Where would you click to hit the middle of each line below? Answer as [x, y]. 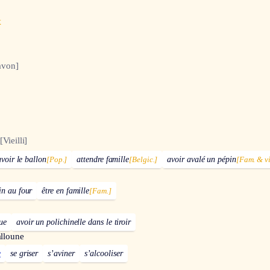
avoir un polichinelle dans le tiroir [74, 222]
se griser [24, 254]
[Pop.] [57, 160]
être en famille [66, 191]
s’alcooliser [103, 254]
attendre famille [103, 160]
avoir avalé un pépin [202, 160]
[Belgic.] [143, 160]
